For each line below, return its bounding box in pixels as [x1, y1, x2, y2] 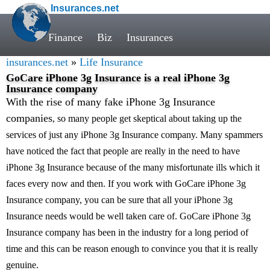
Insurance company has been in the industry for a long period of [6, 227, 248, 237]
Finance [48, 31, 83, 43]
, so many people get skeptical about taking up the [52, 113, 242, 124]
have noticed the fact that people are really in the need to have [6, 146, 240, 156]
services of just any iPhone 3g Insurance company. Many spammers [6, 130, 263, 140]
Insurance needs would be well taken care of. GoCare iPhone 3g [6, 211, 251, 221]
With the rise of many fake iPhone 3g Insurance [6, 96, 215, 108]
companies [6, 112, 52, 124]
